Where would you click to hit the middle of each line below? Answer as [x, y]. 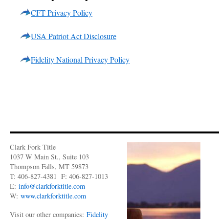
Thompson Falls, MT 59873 [49, 166]
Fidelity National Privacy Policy [80, 59]
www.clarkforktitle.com [53, 196]
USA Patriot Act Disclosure [74, 36]
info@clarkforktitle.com [52, 186]
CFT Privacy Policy [62, 12]
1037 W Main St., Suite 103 [51, 157]
